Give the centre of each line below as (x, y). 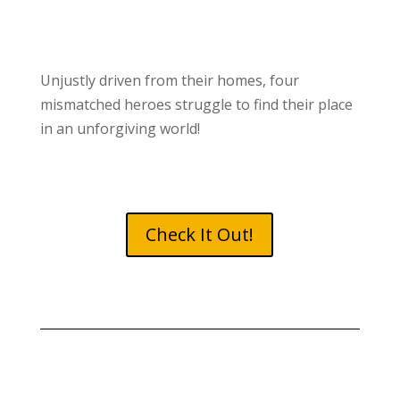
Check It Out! (200, 235)
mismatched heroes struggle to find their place (196, 105)
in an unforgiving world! (120, 129)
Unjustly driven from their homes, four (169, 81)
